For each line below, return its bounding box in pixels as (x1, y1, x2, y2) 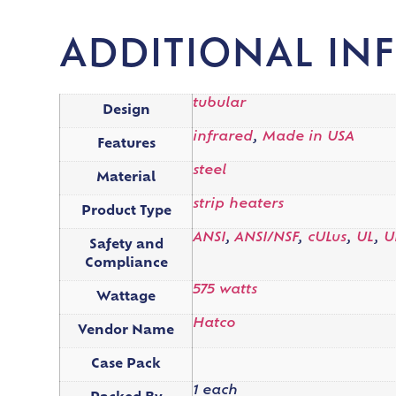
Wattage (96, 290, 156, 304)
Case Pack (91, 357, 162, 371)
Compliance (84, 256, 168, 270)
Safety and (88, 238, 164, 252)
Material (96, 171, 156, 185)
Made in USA (263, 130, 355, 144)
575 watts (193, 283, 258, 297)
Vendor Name (78, 324, 175, 338)
